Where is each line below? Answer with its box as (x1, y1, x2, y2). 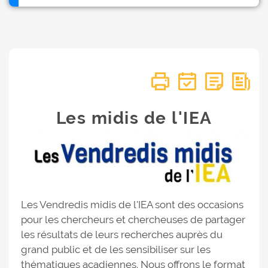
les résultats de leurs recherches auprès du (21, 229, 223, 241)
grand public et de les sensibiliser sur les (21, 243, 211, 256)
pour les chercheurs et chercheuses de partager (21, 214, 245, 226)
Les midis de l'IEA (56, 108, 212, 128)
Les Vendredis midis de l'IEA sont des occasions (21, 199, 243, 211)
